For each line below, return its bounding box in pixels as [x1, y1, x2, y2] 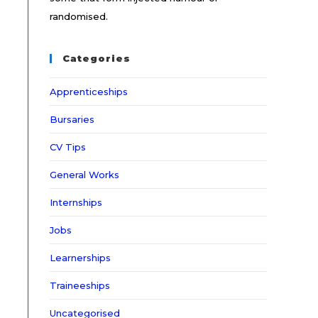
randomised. [50, 11, 108, 22]
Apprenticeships [50, 86, 128, 97]
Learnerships [50, 252, 111, 263]
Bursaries [50, 114, 94, 125]
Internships [50, 197, 102, 208]
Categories [62, 53, 131, 64]
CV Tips [50, 141, 86, 153]
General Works [50, 169, 119, 180]
